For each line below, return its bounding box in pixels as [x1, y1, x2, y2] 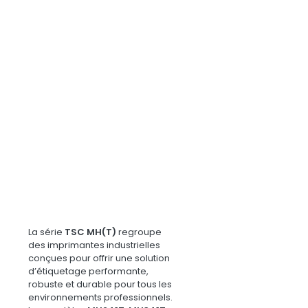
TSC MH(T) [65, 225, 116, 239]
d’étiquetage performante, [28, 265, 148, 278]
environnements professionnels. [28, 291, 173, 305]
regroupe [116, 225, 162, 239]
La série [28, 225, 65, 239]
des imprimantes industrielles [28, 239, 160, 252]
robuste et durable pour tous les [28, 278, 172, 291]
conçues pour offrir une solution [28, 252, 170, 265]
